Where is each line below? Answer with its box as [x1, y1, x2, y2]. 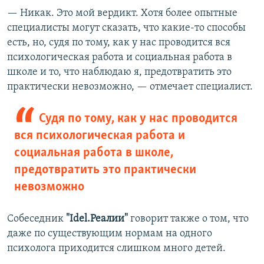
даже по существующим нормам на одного [7, 228, 212, 240]
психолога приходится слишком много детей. [7, 243, 226, 255]
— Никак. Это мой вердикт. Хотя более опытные [7, 8, 237, 19]
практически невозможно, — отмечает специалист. [7, 81, 253, 93]
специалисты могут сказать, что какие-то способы [7, 22, 246, 34]
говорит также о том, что [128, 213, 249, 225]
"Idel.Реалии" [66, 213, 128, 225]
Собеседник [7, 213, 66, 225]
